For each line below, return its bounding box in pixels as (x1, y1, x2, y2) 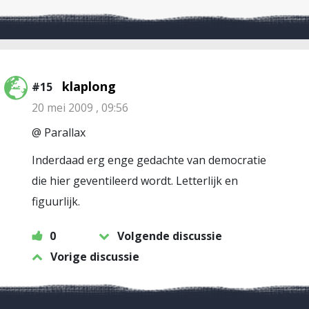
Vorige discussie (50, 249, 139, 264)
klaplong (62, 78, 116, 94)
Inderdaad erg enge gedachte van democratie (32, 152, 266, 168)
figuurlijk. (32, 194, 80, 209)
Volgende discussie (117, 228, 222, 243)
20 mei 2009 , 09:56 (32, 100, 128, 115)
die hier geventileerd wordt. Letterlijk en (32, 173, 238, 188)
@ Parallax (32, 125, 86, 140)
